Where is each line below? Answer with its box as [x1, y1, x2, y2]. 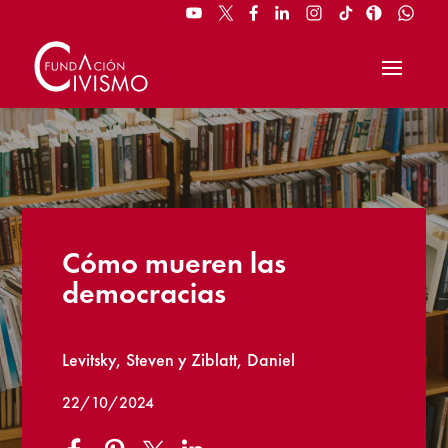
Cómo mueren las [62, 243, 287, 282]
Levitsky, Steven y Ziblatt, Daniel [62, 347, 296, 371]
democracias [62, 273, 227, 312]
